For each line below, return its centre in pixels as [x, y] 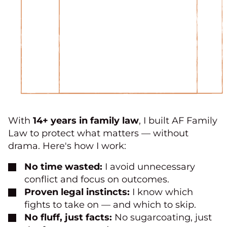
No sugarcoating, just [163, 218]
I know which [163, 192]
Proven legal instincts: [78, 192]
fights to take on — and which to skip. [110, 205]
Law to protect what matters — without [98, 134]
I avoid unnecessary [150, 167]
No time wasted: [65, 167]
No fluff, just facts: [69, 218]
